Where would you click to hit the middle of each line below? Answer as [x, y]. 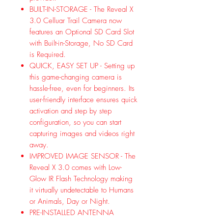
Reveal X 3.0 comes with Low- [76, 167]
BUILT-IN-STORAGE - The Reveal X [81, 9]
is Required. [48, 54]
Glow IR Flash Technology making [81, 179]
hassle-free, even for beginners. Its [82, 88]
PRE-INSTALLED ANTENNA [72, 212]
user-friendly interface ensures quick [83, 99]
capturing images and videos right [82, 133]
